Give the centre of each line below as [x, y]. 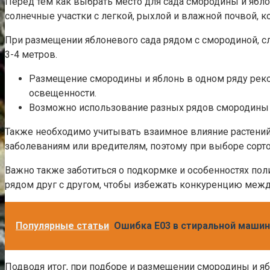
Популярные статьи [62, 226]
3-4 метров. [31, 55]
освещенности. [63, 93]
